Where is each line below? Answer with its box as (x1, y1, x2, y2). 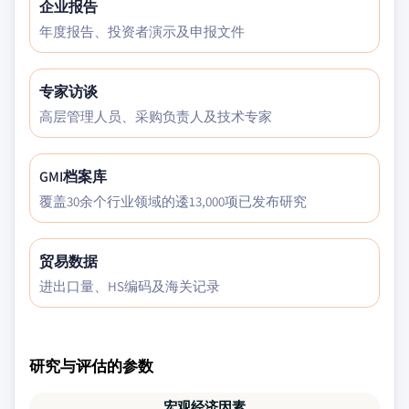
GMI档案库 (39, 167, 107, 186)
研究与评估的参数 (29, 355, 153, 376)
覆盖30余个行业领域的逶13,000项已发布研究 (39, 193, 307, 210)
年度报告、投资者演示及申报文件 (39, 23, 245, 40)
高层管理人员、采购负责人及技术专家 (39, 108, 272, 125)
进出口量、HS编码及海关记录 (39, 278, 220, 295)
